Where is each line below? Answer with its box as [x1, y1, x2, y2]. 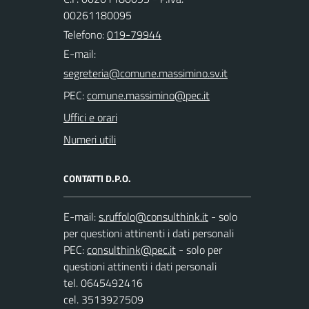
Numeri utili [63, 130, 116, 148]
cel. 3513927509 [63, 290, 143, 308]
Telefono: [63, 26, 107, 43]
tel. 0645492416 [63, 274, 143, 291]
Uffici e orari [63, 108, 117, 126]
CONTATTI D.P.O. [63, 170, 131, 186]
